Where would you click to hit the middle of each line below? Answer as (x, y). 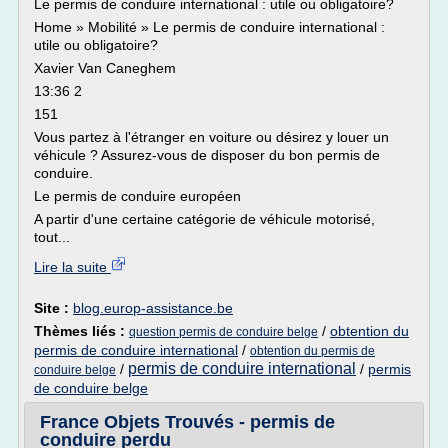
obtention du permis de (312, 351)
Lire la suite (72, 267)
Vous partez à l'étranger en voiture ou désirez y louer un (211, 137)
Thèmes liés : (81, 331)
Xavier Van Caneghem (105, 68)
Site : (53, 308)
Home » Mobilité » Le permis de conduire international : (209, 27)
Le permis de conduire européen (137, 196)
